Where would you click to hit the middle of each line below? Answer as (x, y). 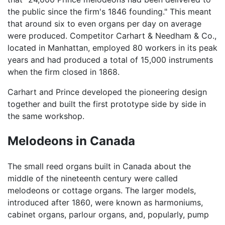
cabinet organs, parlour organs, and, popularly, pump (108, 214)
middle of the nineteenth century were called (93, 178)
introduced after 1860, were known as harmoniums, (105, 202)
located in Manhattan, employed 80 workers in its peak (113, 47)
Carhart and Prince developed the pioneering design (107, 92)
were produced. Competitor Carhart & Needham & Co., (112, 35)
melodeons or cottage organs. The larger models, (102, 190)
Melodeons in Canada (71, 141)
